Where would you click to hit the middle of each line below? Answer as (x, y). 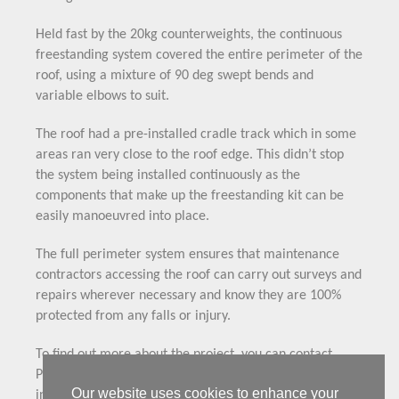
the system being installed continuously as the (168, 175)
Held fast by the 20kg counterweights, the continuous (189, 35)
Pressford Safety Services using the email (154, 375)
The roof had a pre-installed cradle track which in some (196, 134)
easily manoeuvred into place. (124, 216)
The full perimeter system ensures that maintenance (187, 255)
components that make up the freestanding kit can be (190, 196)
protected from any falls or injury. (133, 316)
